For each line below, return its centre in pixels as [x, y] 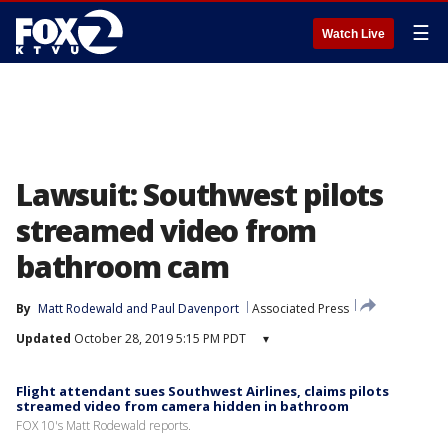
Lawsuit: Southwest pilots [199, 194]
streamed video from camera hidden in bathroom [182, 406]
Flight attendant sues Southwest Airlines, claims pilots [202, 391]
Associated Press [300, 308]
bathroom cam [122, 266]
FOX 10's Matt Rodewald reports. [103, 425]
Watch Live [353, 34]
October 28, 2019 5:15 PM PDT [158, 338]
